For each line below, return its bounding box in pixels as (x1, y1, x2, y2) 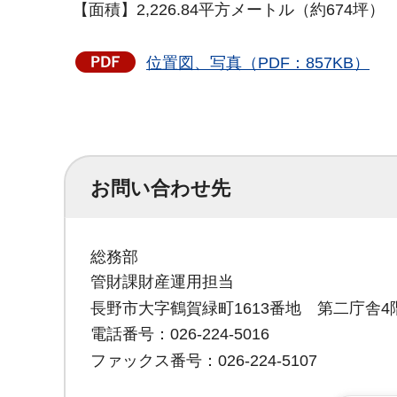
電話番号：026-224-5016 (90, 325, 269, 344)
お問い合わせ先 (90, 176, 230, 199)
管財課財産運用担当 (90, 272, 234, 291)
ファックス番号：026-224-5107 (90, 352, 317, 370)
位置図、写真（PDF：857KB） (146, 54, 370, 72)
